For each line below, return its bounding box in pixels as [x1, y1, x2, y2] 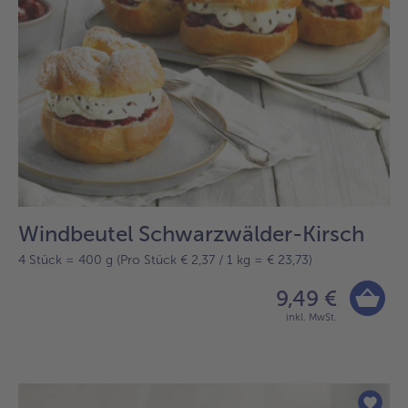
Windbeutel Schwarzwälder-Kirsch [18, 220, 364, 248]
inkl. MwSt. [286, 311, 337, 324]
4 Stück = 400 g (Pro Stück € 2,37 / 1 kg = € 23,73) [18, 252, 312, 269]
